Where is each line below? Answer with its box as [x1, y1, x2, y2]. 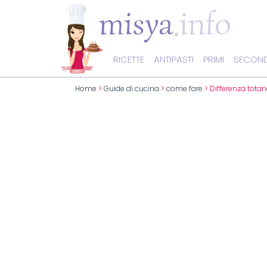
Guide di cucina [104, 85, 159, 94]
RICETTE [113, 54, 144, 65]
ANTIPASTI [154, 54, 194, 65]
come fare [166, 85, 203, 94]
